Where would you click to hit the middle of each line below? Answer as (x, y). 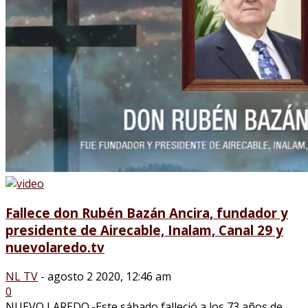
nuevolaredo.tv (55, 247)
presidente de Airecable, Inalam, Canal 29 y (144, 230)
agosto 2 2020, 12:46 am (109, 276)
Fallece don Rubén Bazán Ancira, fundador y (147, 212)
